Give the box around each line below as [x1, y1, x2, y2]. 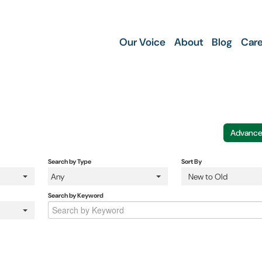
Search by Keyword [47, 191, 104, 200]
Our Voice [119, 36, 166, 49]
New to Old [188, 171, 228, 182]
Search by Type [47, 157, 91, 166]
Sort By [181, 157, 202, 166]
